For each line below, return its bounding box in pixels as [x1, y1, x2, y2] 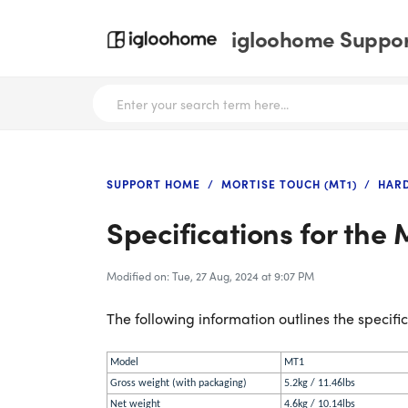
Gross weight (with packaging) [110, 378, 247, 389]
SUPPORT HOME [107, 176, 200, 192]
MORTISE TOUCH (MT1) [221, 176, 357, 192]
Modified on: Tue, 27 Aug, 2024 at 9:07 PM [107, 268, 314, 284]
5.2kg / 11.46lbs [284, 378, 355, 389]
